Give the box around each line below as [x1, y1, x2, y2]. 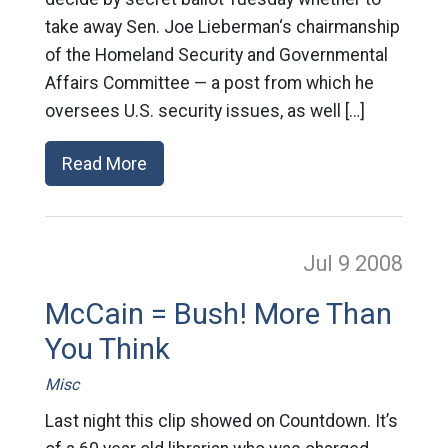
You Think [44, 332, 170, 367]
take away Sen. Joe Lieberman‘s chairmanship [44, 17, 400, 38]
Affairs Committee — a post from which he [44, 73, 374, 94]
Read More [61, 153, 147, 175]
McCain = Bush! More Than [44, 297, 392, 332]
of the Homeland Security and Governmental [44, 45, 388, 66]
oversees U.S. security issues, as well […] [44, 101, 365, 122]
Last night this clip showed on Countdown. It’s [44, 411, 398, 432]
